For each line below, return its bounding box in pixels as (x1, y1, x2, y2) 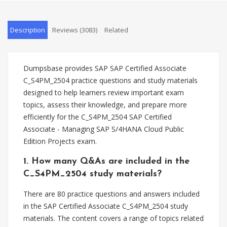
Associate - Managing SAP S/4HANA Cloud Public (23, 124, 184, 134)
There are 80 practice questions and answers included (23, 189, 200, 199)
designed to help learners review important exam (23, 88, 184, 97)
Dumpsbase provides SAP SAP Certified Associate (23, 63, 186, 73)
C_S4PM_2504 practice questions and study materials (23, 75, 198, 85)
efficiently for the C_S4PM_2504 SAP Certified (23, 112, 172, 122)
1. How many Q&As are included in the (23, 157, 190, 166)
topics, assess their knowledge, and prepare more (23, 100, 187, 109)
